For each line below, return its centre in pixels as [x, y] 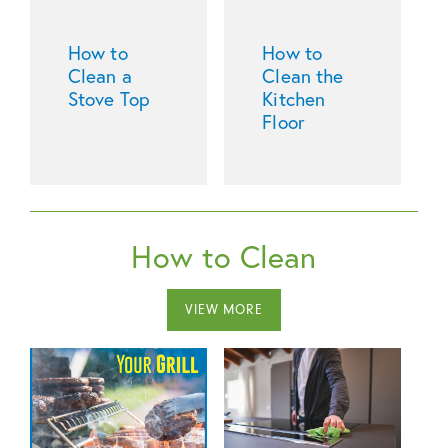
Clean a [100, 75]
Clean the [303, 75]
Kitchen [293, 98]
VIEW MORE [224, 310]
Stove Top [109, 98]
